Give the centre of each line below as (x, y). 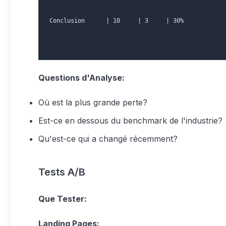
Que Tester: (63, 199)
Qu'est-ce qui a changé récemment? (108, 139)
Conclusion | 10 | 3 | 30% (117, 21)
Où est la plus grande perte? (93, 102)
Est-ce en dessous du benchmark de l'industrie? (130, 121)
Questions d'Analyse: (81, 78)
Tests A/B (62, 172)
